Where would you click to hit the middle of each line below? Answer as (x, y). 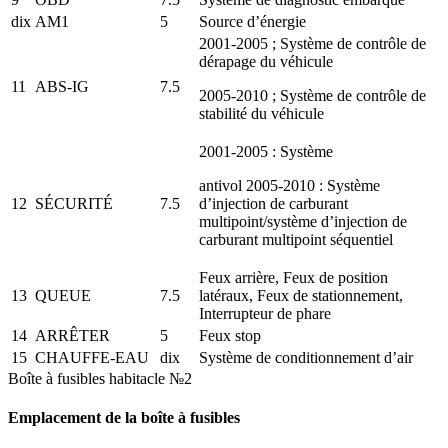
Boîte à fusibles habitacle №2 (100, 378)
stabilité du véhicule (261, 113)
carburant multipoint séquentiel (296, 239)
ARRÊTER (72, 335)
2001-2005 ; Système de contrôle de (312, 43)
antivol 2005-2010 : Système (289, 185)
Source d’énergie (252, 21)
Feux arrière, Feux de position (293, 277)
